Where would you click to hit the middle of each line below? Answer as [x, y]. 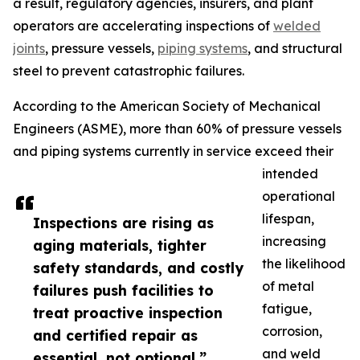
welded [297, 26]
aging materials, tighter [120, 245]
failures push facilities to [123, 290]
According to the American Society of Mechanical [167, 106]
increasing [294, 241]
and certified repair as [115, 335]
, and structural [295, 49]
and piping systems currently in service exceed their [173, 151]
